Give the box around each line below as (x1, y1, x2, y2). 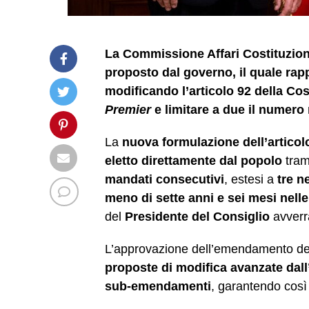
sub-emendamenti (105, 279, 211, 294)
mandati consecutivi (105, 172, 224, 187)
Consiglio (213, 210, 270, 224)
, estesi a (224, 172, 277, 187)
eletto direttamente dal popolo (105, 154, 282, 168)
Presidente (125, 210, 188, 224)
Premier (105, 103, 151, 117)
